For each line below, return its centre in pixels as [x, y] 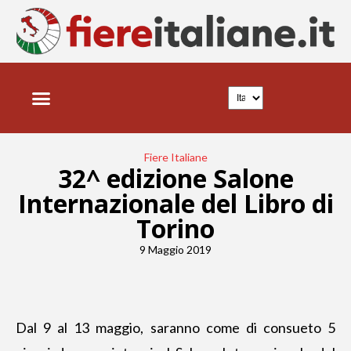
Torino [175, 228]
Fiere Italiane [175, 157]
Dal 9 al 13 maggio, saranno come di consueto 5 [175, 327]
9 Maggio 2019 [175, 250]
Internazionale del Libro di [175, 203]
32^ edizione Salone [175, 178]
